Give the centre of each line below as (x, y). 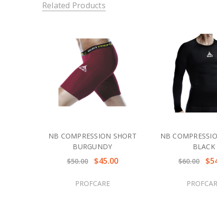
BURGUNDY (93, 147)
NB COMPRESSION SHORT (92, 136)
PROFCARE (92, 183)
